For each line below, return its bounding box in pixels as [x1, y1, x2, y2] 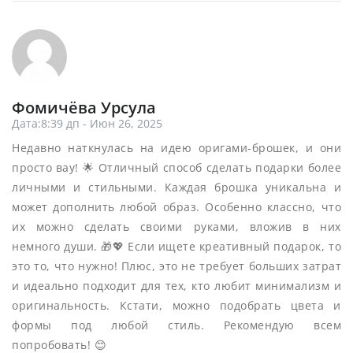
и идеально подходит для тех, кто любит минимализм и [12, 277, 341, 293]
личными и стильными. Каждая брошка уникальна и [12, 179, 341, 195]
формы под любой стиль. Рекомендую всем [12, 317, 341, 333]
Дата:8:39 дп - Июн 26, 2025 [12, 115, 162, 131]
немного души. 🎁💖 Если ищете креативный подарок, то [12, 238, 341, 254]
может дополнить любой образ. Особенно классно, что [12, 199, 341, 214]
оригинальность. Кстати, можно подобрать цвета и [12, 297, 341, 313]
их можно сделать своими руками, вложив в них [12, 218, 341, 234]
